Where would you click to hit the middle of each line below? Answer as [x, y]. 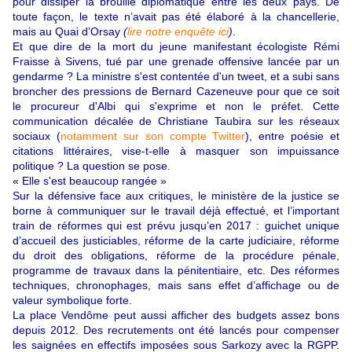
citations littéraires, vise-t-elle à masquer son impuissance [176, 150]
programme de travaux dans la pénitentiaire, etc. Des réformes [176, 270]
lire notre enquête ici [178, 31]
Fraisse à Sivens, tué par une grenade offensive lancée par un [176, 61]
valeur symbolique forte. [72, 300]
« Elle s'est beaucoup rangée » [90, 180]
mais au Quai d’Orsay [68, 31]
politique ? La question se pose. [92, 165]
